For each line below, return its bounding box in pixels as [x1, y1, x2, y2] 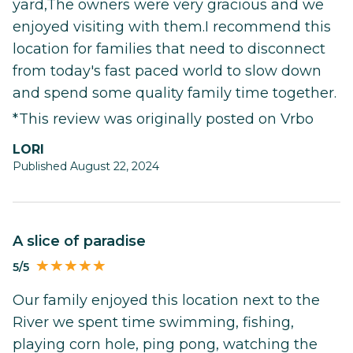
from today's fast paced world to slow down [13, 61, 321, 80]
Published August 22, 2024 [13, 158, 159, 173]
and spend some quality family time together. [13, 84, 336, 102]
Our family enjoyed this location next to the [13, 292, 320, 310]
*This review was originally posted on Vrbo [13, 110, 314, 128]
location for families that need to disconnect [13, 39, 325, 58]
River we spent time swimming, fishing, [13, 314, 294, 332]
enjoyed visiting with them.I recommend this [13, 17, 331, 35]
